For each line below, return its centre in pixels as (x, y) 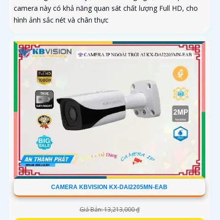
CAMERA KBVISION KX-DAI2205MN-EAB (110, 187)
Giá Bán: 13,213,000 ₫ (109, 210)
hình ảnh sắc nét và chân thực (61, 20)
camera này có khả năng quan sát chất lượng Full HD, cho (106, 8)
